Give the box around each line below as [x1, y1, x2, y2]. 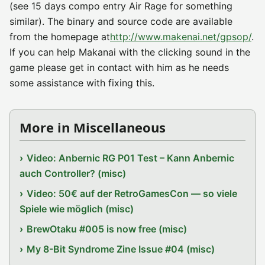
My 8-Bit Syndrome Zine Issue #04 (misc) [27, 243, 215, 255]
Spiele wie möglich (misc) [20, 203, 134, 215]
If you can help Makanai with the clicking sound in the [9, 46, 250, 58]
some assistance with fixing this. [9, 77, 154, 89]
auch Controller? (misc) [20, 167, 126, 179]
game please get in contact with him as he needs [9, 62, 229, 73]
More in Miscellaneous [20, 118, 166, 136]
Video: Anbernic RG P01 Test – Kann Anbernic [27, 152, 235, 164]
